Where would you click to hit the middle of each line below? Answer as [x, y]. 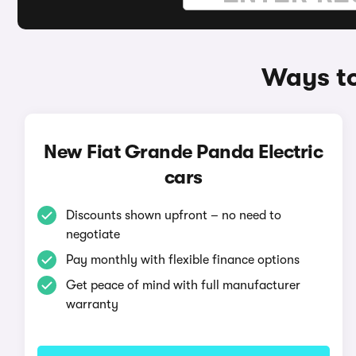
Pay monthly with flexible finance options [182, 260]
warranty [92, 304]
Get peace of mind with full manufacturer [183, 285]
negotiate [93, 234]
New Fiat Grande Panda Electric [184, 152]
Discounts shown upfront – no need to [173, 215]
